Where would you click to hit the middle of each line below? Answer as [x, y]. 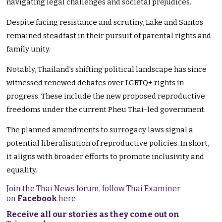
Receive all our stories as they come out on [93, 215]
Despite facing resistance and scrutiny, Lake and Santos [105, 23]
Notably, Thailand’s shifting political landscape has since [107, 70]
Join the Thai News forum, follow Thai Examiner [94, 189]
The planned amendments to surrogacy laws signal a [100, 130]
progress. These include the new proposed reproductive [106, 96]
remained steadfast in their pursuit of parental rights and [109, 36]
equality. [22, 170]
